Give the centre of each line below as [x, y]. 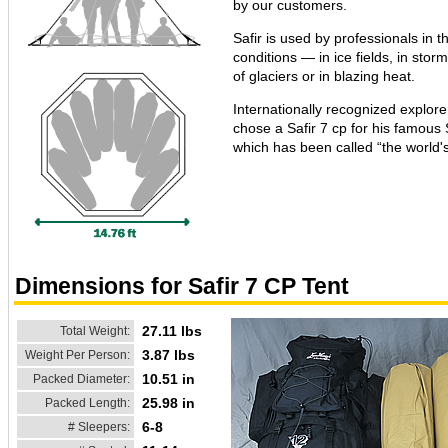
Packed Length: [87, 402]
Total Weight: [95, 330]
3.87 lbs [168, 354]
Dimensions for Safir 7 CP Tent [182, 285]
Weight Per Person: [77, 354]
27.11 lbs [172, 330]
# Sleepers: [99, 426]
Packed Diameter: [81, 378]
